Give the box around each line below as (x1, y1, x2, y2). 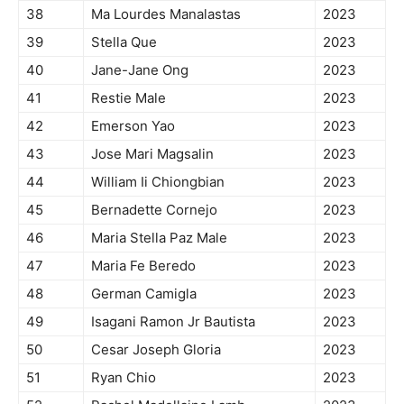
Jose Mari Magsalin (91, 145, 214, 163)
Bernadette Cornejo (91, 201, 217, 219)
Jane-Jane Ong (91, 61, 188, 79)
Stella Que (91, 33, 157, 51)
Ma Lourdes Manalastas (91, 5, 241, 23)
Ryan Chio (91, 369, 156, 387)
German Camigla (91, 285, 197, 303)
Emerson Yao (91, 117, 175, 135)
